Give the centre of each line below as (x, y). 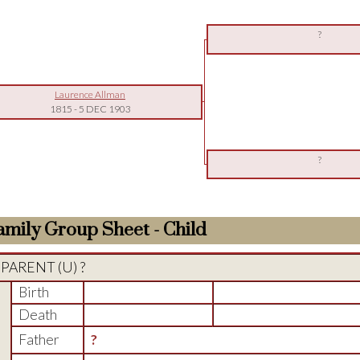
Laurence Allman (90, 94)
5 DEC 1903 (104, 109)
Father (39, 340)
